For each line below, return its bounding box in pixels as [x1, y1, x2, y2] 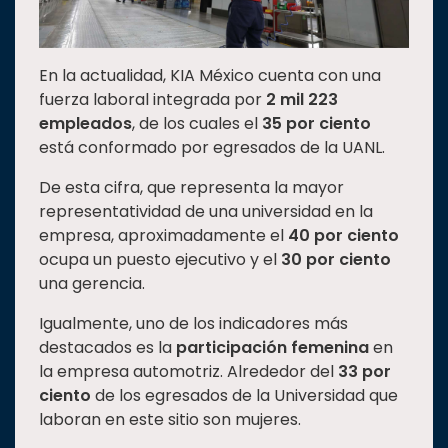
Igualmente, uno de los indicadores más [39, 312, 348, 336]
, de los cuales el [132, 112, 262, 136]
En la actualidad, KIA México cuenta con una [39, 64, 381, 88]
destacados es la [39, 336, 176, 360]
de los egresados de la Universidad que [91, 384, 398, 408]
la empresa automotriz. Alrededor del [39, 360, 338, 384]
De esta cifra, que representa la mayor [39, 176, 344, 200]
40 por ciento [288, 224, 399, 248]
